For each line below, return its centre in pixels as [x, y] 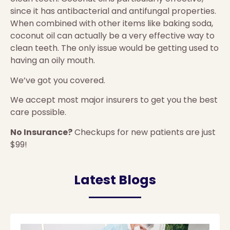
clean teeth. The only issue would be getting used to [114, 48]
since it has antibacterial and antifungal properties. [113, 11]
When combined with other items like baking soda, [112, 24]
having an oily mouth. [53, 61]
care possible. [38, 112]
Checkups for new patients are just [144, 132]
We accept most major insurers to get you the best [114, 100]
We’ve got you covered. [58, 80]
